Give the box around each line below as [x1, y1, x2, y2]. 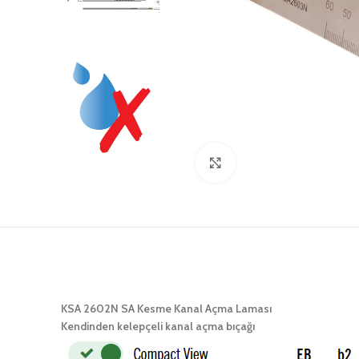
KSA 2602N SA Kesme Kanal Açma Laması [61, 301, 272, 317]
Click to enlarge [235, 156, 307, 170]
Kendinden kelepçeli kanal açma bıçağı [61, 319, 255, 334]
